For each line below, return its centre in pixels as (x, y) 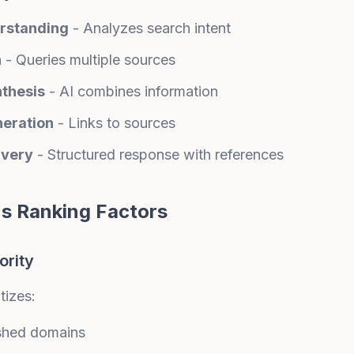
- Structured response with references (158, 154)
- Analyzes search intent (150, 28)
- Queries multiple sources (88, 60)
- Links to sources (115, 123)
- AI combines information (132, 91)
